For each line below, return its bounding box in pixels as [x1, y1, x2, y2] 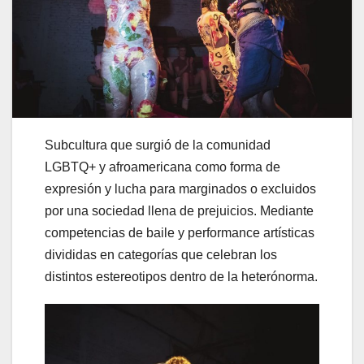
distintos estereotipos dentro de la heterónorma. [45, 269, 318, 284]
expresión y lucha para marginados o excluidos [45, 181, 316, 196]
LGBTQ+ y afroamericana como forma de [45, 159, 280, 174]
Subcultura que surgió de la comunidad [45, 137, 271, 152]
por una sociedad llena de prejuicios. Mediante [45, 203, 314, 218]
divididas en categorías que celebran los [45, 247, 277, 262]
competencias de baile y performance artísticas [45, 225, 314, 240]
